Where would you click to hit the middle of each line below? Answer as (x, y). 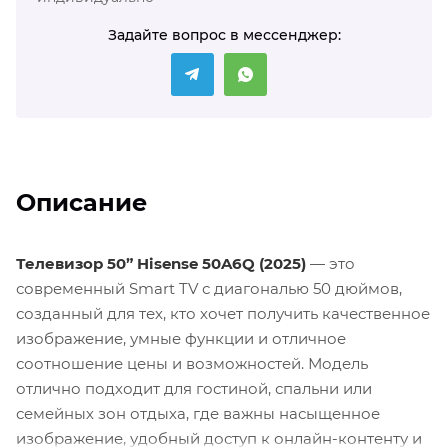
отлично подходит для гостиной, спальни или (194, 388)
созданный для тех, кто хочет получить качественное (223, 313)
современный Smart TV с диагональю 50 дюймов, (209, 288)
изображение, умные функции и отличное (181, 338)
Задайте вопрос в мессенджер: (224, 35)
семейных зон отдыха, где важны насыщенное (198, 413)
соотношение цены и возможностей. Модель (192, 363)
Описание (81, 202)
